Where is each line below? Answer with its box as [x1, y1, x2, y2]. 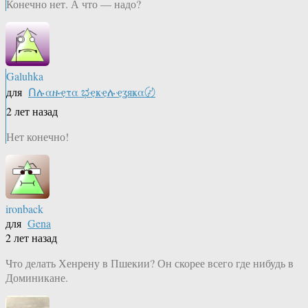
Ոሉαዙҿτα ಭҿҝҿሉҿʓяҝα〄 [28, 85, 155, 100]
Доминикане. [5, 270, 68, 285]
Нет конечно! [6, 129, 69, 144]
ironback [5, 201, 43, 217]
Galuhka [6, 69, 43, 84]
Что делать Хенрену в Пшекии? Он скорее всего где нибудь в [5, 256, 294, 271]
